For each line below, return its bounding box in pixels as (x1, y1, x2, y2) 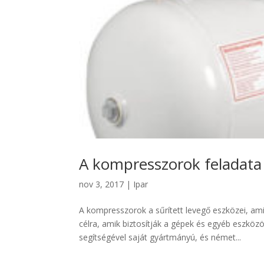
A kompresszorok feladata (79, 153, 262, 174)
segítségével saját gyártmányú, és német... (79, 231, 242, 243)
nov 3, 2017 (79, 178, 124, 190)
